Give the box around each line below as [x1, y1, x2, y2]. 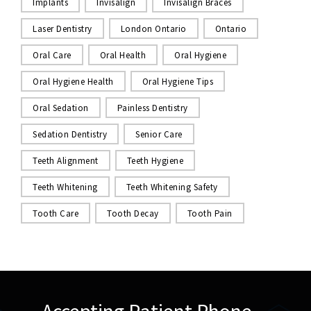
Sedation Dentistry [33, 128, 107, 140]
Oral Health [99, 49, 146, 61]
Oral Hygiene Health [33, 75, 114, 87]
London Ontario [120, 22, 187, 35]
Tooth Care [33, 207, 78, 219]
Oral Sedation [33, 101, 89, 114]
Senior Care [135, 128, 183, 140]
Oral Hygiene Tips [142, 75, 213, 87]
